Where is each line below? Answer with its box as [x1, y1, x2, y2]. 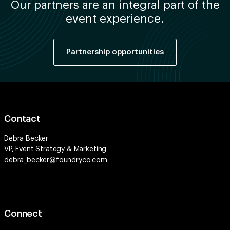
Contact [4, 113, 41, 123]
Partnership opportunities [66, 48, 164, 56]
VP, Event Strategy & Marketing [4, 145, 107, 153]
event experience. [66, 13, 164, 25]
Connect [4, 208, 42, 218]
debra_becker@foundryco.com [4, 156, 107, 164]
